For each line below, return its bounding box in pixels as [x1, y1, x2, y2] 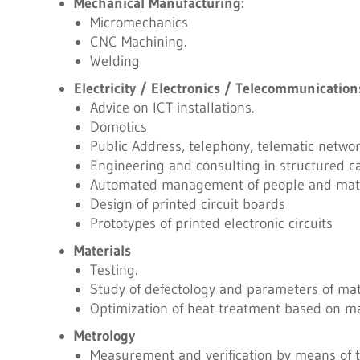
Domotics [89, 118, 147, 136]
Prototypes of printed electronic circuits [89, 215, 333, 232]
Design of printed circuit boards [89, 195, 285, 213]
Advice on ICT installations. [89, 99, 254, 117]
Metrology [73, 327, 135, 345]
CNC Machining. [89, 33, 192, 51]
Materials [73, 242, 131, 260]
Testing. [89, 261, 137, 279]
